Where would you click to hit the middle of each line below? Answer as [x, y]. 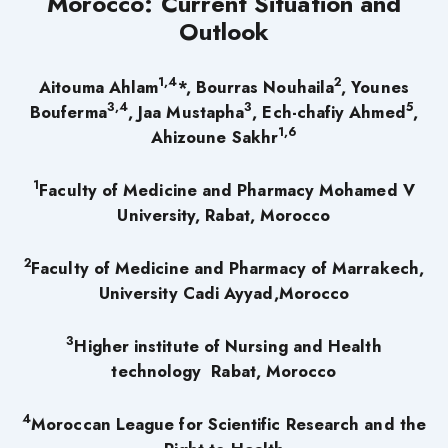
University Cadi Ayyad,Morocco [224, 292]
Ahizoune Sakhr [214, 136]
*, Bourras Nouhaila [256, 86]
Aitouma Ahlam [99, 86]
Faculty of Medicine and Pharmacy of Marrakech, [227, 267]
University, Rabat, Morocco [224, 214]
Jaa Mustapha [189, 111]
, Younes [375, 86]
